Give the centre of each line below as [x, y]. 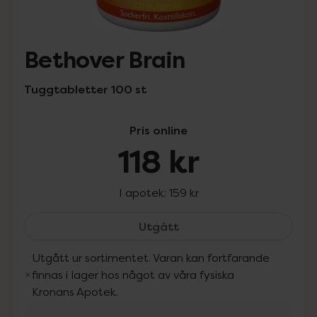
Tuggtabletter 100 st [85, 89]
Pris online [158, 130]
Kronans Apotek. [75, 292]
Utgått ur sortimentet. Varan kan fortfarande [151, 258]
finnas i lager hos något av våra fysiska [133, 275]
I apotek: [144, 192]
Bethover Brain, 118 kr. [240, 226]
